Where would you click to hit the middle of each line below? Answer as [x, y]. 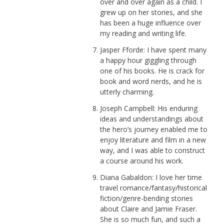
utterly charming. [127, 91]
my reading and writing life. [143, 33]
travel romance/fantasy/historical [153, 187]
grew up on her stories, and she [151, 12]
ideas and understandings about [151, 118]
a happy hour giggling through [148, 60]
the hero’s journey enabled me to [153, 129]
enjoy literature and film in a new [153, 139]
